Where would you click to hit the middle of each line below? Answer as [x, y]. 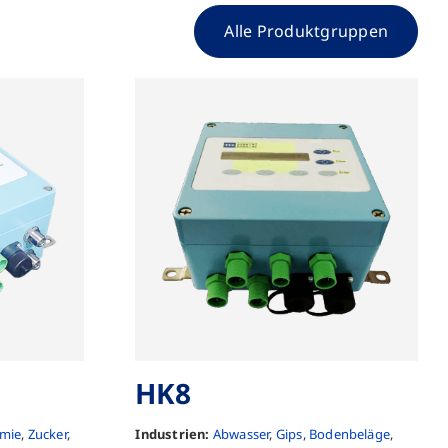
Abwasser [241, 433]
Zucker [47, 433]
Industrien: [172, 433]
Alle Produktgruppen [306, 31]
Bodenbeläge [349, 433]
